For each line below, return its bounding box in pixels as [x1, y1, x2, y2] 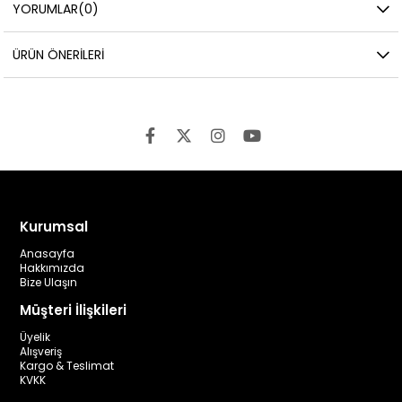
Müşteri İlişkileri [20, 300, 127, 319]
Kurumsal [20, 216, 89, 236]
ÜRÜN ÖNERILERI [13, 45, 105, 64]
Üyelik [20, 328, 51, 345]
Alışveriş [20, 343, 63, 359]
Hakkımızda [20, 259, 85, 275]
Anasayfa [20, 245, 75, 261]
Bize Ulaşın [20, 274, 78, 290]
